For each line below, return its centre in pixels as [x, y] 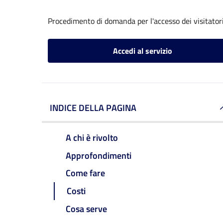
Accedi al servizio [142, 51]
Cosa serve [86, 209]
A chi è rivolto [92, 137]
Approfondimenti [99, 155]
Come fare [85, 173]
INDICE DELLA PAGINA [93, 108]
